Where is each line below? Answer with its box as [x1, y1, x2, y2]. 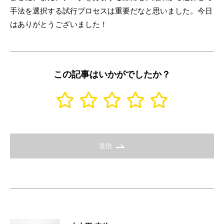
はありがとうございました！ [10, 19, 107, 28]
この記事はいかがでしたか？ [53, 69, 170, 79]
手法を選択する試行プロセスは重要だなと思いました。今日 [10, 6, 212, 15]
